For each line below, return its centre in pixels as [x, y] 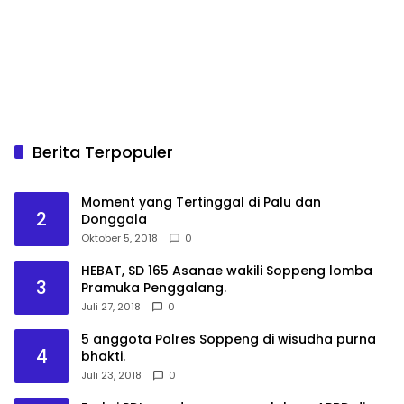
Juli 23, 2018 [111, 376]
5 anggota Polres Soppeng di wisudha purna [229, 340]
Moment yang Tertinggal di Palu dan [201, 202]
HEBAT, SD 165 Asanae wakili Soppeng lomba [227, 271]
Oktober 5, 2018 [119, 239]
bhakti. [103, 357]
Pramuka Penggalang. [154, 288]
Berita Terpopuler [103, 152]
